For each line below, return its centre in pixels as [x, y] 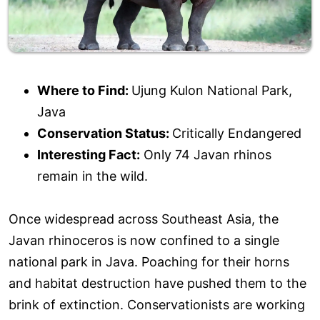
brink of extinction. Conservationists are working [157, 304]
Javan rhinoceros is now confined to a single [144, 240]
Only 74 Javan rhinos [206, 154]
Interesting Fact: [89, 154]
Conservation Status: [105, 133]
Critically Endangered [237, 133]
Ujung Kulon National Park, [212, 90]
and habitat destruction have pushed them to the [157, 283]
